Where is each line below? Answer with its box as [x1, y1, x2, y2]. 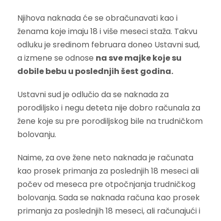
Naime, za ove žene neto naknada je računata [17, 151, 193, 163]
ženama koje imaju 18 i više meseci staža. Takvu [17, 25, 197, 37]
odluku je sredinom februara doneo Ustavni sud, [17, 38, 200, 50]
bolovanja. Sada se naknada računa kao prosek [17, 191, 200, 203]
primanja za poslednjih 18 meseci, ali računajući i [17, 205, 200, 217]
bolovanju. [17, 128, 56, 140]
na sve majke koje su [96, 52, 182, 64]
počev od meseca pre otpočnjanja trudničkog [17, 178, 195, 190]
